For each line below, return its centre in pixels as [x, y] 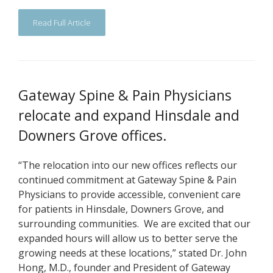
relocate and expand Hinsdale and [129, 115]
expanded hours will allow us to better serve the [128, 238]
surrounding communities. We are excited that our [134, 224]
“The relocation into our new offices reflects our [128, 165]
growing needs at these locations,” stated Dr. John [133, 253]
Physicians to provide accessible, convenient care [129, 194]
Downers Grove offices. [93, 135]
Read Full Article [62, 23]
